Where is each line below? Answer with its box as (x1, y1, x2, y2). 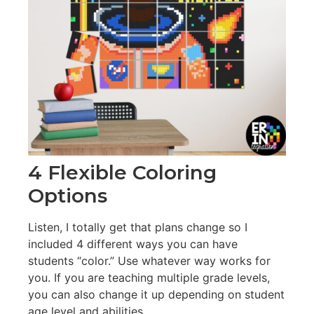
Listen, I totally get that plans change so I (28, 219, 247, 234)
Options (28, 183, 107, 207)
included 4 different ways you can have (28, 236, 238, 251)
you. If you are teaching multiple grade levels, (28, 270, 270, 285)
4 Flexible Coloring (28, 160, 217, 184)
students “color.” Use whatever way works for (28, 253, 271, 268)
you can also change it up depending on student (28, 287, 285, 301)
